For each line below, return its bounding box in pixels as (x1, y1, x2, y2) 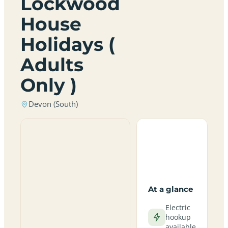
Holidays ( (20, 33, 115, 55)
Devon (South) (28, 99, 78, 109)
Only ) (20, 74, 77, 96)
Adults (20, 53, 83, 76)
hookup (165, 212, 191, 222)
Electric (165, 203, 190, 212)
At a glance (148, 184, 193, 194)
